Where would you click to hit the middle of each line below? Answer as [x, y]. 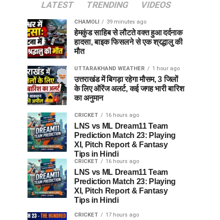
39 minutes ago [126, 22]
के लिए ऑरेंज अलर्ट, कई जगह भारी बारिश [129, 89]
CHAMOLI [87, 22]
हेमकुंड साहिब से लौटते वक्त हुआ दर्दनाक [128, 33]
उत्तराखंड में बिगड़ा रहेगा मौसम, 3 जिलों [126, 79]
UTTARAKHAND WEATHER [110, 69]
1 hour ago [166, 69]
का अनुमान [89, 98]
